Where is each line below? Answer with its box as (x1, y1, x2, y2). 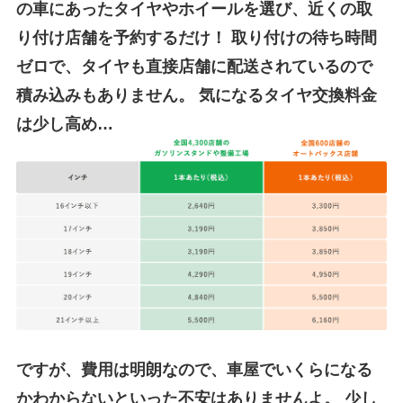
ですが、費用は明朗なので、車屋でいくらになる (15, 360, 372, 379)
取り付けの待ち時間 (230, 28, 377, 47)
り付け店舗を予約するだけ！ (15, 28, 231, 47)
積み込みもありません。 (15, 85, 194, 104)
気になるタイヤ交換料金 (193, 85, 377, 104)
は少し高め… (15, 114, 113, 133)
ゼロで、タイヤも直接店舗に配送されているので (15, 57, 372, 76)
